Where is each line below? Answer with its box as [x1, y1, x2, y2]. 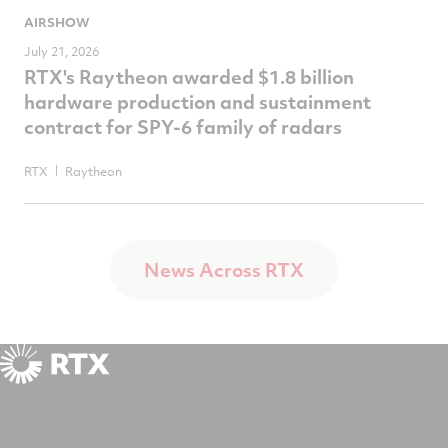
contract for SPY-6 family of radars [24, 114, 342, 140]
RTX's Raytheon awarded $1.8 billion [24, 64, 354, 90]
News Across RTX [144, 257, 304, 283]
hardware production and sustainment [24, 89, 371, 115]
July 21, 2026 [24, 42, 99, 61]
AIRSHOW [24, 13, 90, 32]
